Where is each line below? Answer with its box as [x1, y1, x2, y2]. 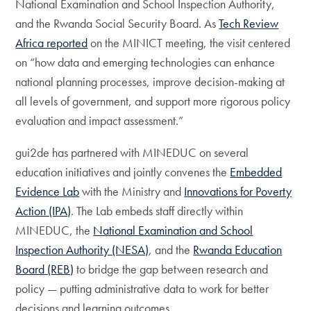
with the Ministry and [79, 183, 185, 199]
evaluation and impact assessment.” [15, 112, 184, 128]
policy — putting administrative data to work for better [15, 280, 269, 296]
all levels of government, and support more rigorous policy [15, 93, 291, 109]
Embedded [230, 164, 283, 180]
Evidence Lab [15, 183, 80, 199]
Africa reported [15, 35, 88, 51]
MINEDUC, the [15, 222, 94, 238]
